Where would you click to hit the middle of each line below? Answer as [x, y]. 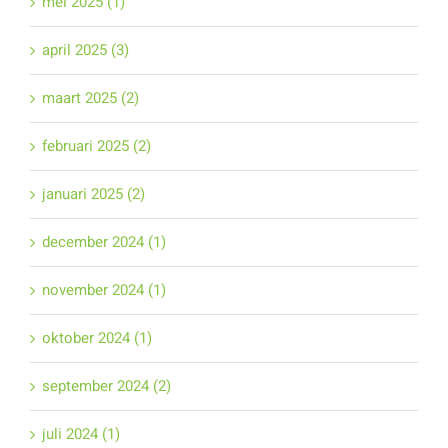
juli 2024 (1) [80, 434]
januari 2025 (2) [93, 194]
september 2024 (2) [106, 386]
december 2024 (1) [103, 242]
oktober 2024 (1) [96, 338]
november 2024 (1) [103, 290]
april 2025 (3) [85, 50]
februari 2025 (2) [96, 146]
